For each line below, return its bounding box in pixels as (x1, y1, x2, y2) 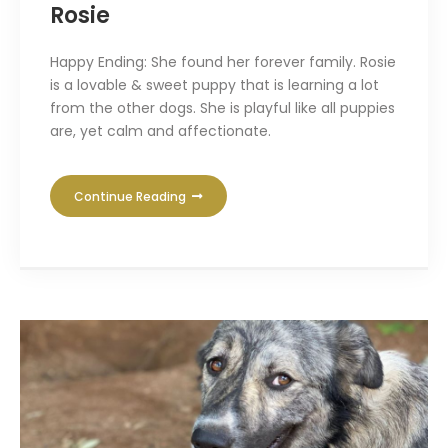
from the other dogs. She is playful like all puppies (50, 98, 395, 119)
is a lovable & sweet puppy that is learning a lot (50, 75, 379, 96)
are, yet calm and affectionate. (50, 121, 271, 142)
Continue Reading (74, 188, 189, 206)
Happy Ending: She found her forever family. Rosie (50, 52, 396, 73)
